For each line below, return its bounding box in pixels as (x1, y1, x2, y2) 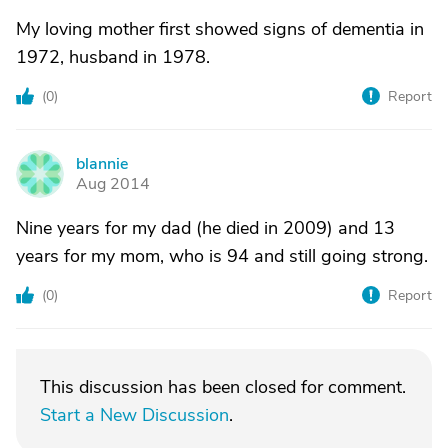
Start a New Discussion (40, 403, 229, 427)
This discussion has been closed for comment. (40, 375, 406, 399)
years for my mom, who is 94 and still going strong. (16, 244, 428, 268)
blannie (76, 153, 128, 175)
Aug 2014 (76, 173, 150, 195)
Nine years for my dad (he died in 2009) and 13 (16, 216, 395, 240)
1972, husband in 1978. (16, 45, 210, 69)
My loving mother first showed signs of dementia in (16, 17, 424, 41)
